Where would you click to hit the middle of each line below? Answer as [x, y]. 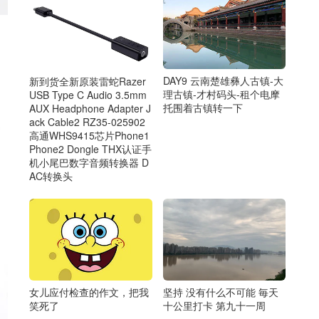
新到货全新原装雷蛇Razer [88, 81]
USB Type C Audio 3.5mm [88, 94]
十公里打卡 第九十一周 [214, 305]
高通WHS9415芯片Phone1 [89, 135]
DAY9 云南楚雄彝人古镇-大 [223, 81]
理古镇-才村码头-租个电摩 [221, 94]
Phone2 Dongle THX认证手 [90, 148]
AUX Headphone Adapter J [90, 108]
